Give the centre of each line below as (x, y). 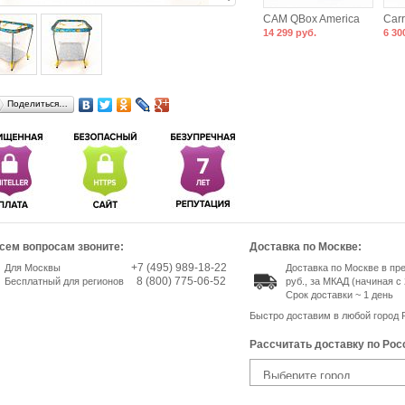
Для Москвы (32, 267)
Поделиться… (37, 103)
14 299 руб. (289, 32)
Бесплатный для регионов (64, 281)
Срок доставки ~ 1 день (339, 294)
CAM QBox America (311, 19)
